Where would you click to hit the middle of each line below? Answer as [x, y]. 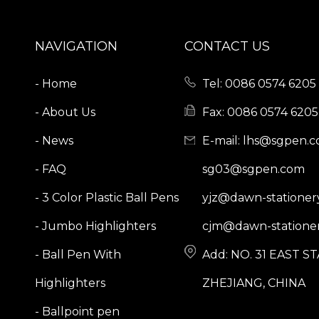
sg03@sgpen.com [254, 169]
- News [54, 140]
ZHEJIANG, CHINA [254, 283]
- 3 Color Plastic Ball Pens [106, 197]
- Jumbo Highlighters [95, 226]
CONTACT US [228, 46]
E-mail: [223, 140]
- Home [56, 83]
